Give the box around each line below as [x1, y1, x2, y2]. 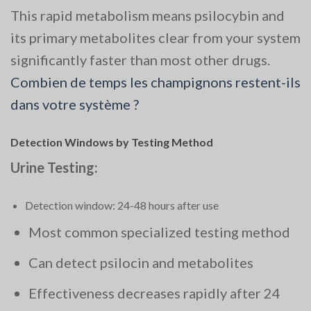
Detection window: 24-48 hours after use [24, 198, 219, 212]
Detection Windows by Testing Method [10, 135, 213, 149]
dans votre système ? [10, 95, 139, 112]
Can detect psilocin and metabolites [28, 253, 253, 271]
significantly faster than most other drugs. [10, 51, 270, 68]
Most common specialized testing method [28, 223, 290, 240]
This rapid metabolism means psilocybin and [10, 6, 285, 24]
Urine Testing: [10, 158, 98, 176]
